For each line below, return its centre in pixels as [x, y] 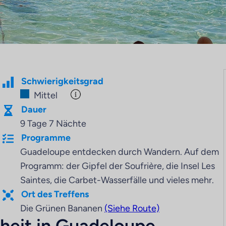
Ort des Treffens [55, 194]
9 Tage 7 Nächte [53, 124]
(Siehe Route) [132, 208]
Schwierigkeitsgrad [62, 81]
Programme [46, 138]
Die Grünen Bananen [62, 208]
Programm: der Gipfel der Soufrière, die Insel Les [117, 166]
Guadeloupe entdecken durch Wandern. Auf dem [119, 152]
